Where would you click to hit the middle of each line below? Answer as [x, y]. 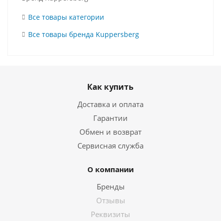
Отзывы [110, 200]
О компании [110, 169]
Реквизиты [110, 214]
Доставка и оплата [110, 104]
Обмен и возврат [110, 132]
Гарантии [110, 118]
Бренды [110, 186]
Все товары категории [66, 17]
